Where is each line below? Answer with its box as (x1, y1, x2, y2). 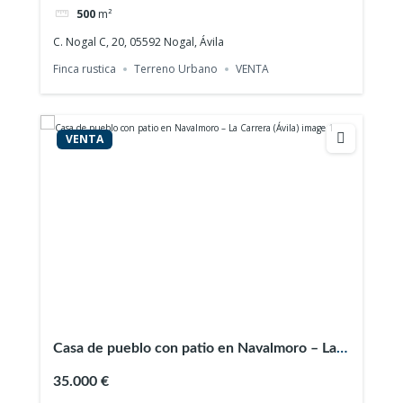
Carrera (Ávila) (53, 362, 144, 377)
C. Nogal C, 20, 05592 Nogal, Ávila (53, 34, 225, 50)
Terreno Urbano (134, 61, 219, 77)
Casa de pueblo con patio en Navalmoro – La (53, 340, 337, 355)
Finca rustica (53, 61, 117, 77)
